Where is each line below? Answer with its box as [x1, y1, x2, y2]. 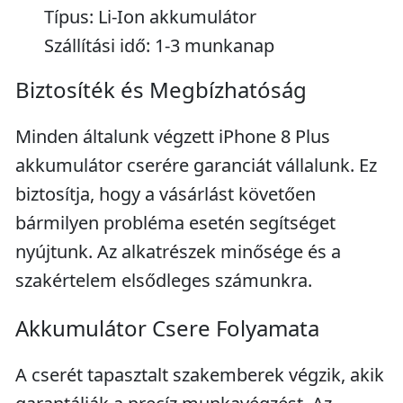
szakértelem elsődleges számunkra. [15, 268, 312, 292]
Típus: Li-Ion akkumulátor [44, 4, 256, 29]
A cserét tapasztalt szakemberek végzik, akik [15, 363, 384, 387]
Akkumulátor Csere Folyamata [15, 313, 319, 343]
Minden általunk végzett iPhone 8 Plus [15, 124, 330, 148]
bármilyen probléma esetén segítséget [15, 210, 336, 235]
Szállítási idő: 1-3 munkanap [44, 33, 274, 58]
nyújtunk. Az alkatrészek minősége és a [15, 239, 341, 264]
